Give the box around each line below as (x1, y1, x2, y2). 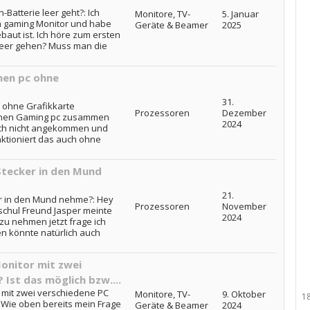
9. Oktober (221, 288, 266, 300)
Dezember (221, 107, 266, 119)
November (221, 200, 266, 212)
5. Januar (221, 8, 259, 20)
